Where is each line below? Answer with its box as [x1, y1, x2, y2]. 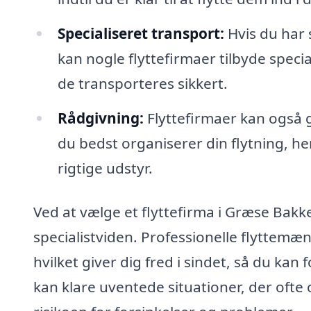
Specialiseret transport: [57, 23, 224, 43]
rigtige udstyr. [57, 158, 153, 178]
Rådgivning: [57, 108, 144, 128]
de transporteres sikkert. [57, 73, 228, 93]
